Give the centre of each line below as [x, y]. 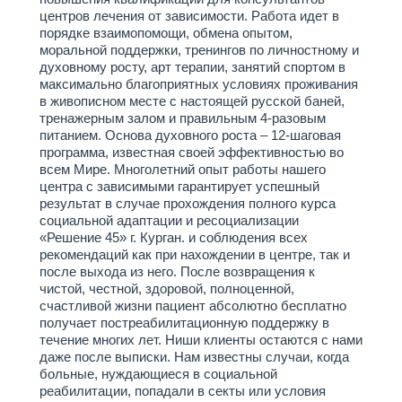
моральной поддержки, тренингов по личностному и [199, 50]
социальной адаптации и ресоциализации [169, 220]
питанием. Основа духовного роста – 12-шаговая [190, 135]
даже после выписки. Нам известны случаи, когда [194, 357]
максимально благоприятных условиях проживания [199, 84]
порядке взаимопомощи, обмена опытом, [166, 33]
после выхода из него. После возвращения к [177, 271]
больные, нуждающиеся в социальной [158, 374]
